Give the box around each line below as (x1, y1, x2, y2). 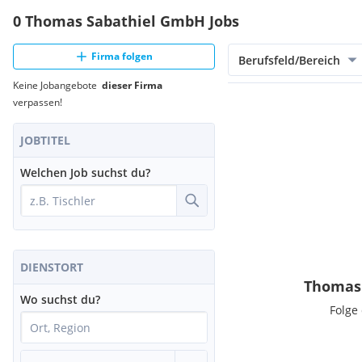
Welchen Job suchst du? (20, 165, 150, 180)
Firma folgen (91, 49, 153, 63)
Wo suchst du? (20, 292, 100, 307)
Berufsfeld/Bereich (238, 52, 340, 68)
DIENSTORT (20, 259, 83, 275)
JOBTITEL (20, 133, 70, 148)
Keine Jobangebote (13, 78, 102, 92)
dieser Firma (102, 78, 162, 92)
